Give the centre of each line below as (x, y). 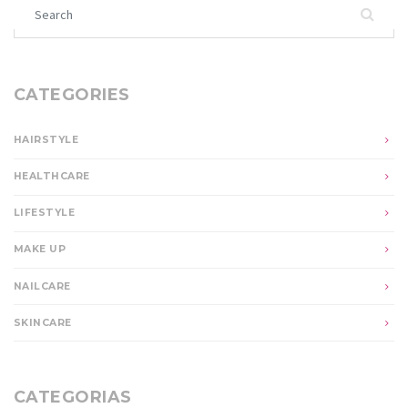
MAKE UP (40, 250)
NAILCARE (42, 286)
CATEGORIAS (73, 396)
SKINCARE (43, 322)
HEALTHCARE (52, 177)
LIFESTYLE (44, 213)
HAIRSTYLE (46, 140)
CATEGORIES (72, 95)
